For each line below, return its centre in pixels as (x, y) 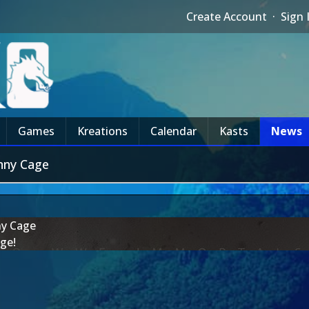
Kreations (102, 131)
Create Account (227, 17)
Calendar (173, 131)
